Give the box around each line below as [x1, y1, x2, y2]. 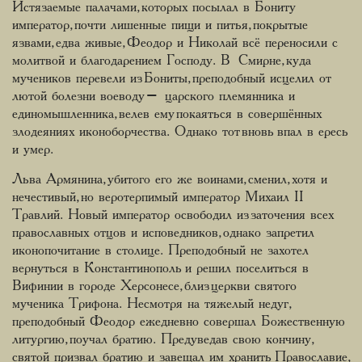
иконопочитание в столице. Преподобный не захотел [12, 243, 309, 257]
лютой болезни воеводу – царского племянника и [12, 89, 295, 103]
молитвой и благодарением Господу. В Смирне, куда [12, 53, 311, 67]
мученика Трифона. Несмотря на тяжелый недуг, [12, 297, 288, 310]
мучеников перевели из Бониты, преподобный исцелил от [12, 71, 328, 85]
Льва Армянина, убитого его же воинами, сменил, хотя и [12, 172, 327, 186]
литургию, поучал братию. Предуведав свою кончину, [12, 332, 311, 346]
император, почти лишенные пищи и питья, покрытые [12, 18, 308, 32]
